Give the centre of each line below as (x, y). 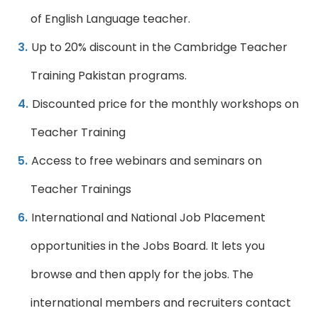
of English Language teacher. (111, 19)
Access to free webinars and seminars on (147, 161)
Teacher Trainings (81, 189)
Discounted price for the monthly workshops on (166, 104)
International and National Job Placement (149, 218)
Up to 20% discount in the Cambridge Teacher (160, 47)
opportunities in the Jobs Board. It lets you (148, 246)
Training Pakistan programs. (109, 76)
